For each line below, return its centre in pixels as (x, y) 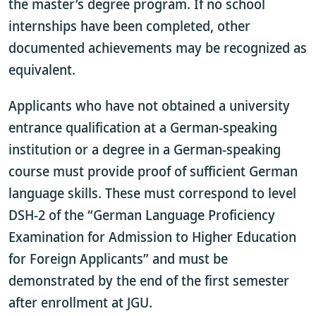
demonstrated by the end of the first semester (149, 280)
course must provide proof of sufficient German (153, 171)
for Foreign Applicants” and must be (118, 259)
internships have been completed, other (129, 26)
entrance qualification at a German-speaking (143, 127)
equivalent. (42, 69)
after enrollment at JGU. (80, 302)
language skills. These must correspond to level (152, 193)
